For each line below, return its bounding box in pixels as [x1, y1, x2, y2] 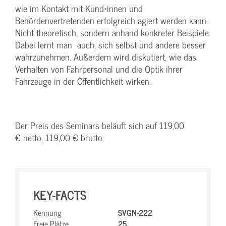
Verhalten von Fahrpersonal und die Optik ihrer [15, 62, 183, 76]
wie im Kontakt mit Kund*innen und [15, 1, 143, 16]
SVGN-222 [118, 206, 152, 219]
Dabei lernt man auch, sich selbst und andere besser [15, 37, 206, 52]
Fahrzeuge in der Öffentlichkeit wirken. [15, 74, 151, 88]
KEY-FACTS [33, 185, 86, 204]
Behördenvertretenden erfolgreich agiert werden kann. [15, 13, 208, 28]
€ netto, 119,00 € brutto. [15, 130, 104, 145]
